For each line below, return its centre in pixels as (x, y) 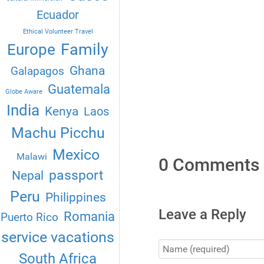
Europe (32, 50)
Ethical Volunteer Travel (58, 32)
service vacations (58, 237)
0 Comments (209, 165)
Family (85, 50)
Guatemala (79, 89)
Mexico (76, 155)
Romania (90, 217)
